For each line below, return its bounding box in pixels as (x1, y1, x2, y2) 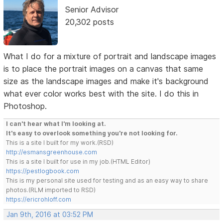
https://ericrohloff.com (6, 195, 72, 203)
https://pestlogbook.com (6, 167, 80, 175)
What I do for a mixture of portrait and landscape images (3, 51, 217, 61)
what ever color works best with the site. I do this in (3, 88, 199, 99)
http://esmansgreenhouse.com (6, 148, 98, 156)
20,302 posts (65, 17, 114, 27)
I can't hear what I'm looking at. (6, 119, 107, 127)
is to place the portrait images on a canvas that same (3, 63, 204, 74)
